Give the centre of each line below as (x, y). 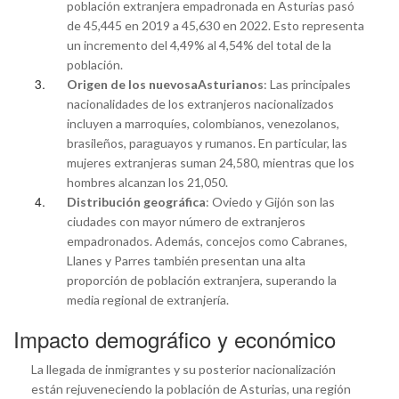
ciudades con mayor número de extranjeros (186, 221)
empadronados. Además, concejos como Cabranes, (207, 240)
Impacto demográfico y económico (175, 338)
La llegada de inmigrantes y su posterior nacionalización (183, 369)
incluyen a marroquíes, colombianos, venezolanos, (203, 123)
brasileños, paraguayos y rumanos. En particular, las (207, 142)
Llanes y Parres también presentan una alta (186, 260)
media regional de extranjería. (148, 299)
